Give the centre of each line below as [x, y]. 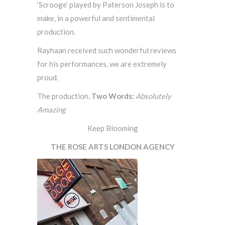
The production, [64, 96]
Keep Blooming [113, 128]
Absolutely [153, 96]
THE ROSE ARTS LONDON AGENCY [113, 147]
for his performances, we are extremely [102, 64]
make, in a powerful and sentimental [96, 18]
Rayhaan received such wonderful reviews [107, 50]
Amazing [51, 109]
